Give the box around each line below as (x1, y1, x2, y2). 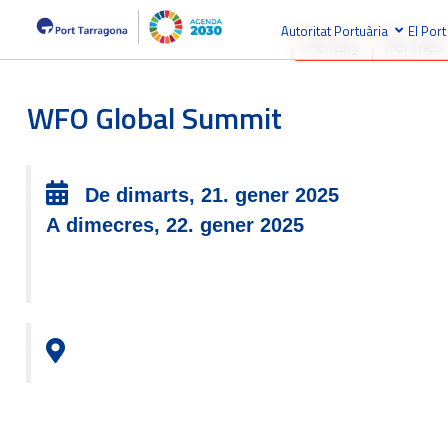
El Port (407, 21, 446, 42)
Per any (305, 38, 361, 55)
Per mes (384, 38, 444, 55)
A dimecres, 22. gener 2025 (46, 214, 305, 236)
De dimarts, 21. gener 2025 (79, 184, 340, 206)
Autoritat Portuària (280, 21, 388, 42)
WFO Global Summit (27, 95, 282, 141)
